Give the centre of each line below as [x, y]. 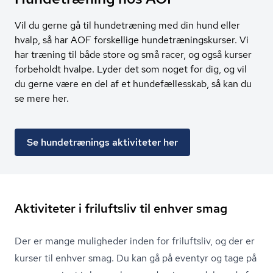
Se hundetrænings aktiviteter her [102, 142]
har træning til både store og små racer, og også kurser [133, 54]
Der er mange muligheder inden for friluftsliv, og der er [135, 241]
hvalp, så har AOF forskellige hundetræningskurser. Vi [132, 40]
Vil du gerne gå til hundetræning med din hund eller [127, 25]
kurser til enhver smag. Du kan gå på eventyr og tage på [136, 258]
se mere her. [42, 98]
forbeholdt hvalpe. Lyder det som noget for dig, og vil [131, 69]
